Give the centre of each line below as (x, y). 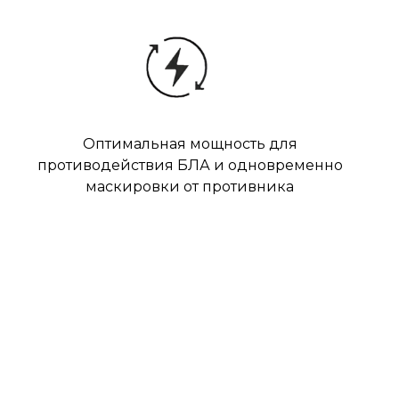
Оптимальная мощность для (190, 144)
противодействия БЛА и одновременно (190, 165)
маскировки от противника (190, 187)
